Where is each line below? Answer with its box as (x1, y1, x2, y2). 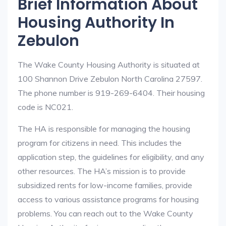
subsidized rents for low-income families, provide (18, 180, 192, 190)
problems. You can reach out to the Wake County (18, 208, 193, 218)
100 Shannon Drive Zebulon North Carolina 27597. (18, 74, 202, 84)
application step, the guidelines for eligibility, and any (18, 152, 204, 162)
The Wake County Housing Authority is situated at (18, 60, 200, 70)
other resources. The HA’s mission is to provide (18, 166, 186, 176)
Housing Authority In (18, 12, 175, 33)
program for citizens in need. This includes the (18, 138, 182, 148)
